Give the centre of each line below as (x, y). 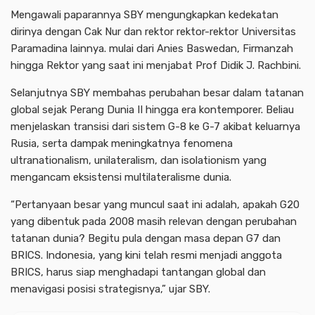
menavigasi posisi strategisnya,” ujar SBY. (110, 289)
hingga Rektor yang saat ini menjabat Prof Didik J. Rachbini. (156, 65)
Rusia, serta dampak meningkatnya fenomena (122, 143)
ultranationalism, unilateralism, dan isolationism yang (139, 160)
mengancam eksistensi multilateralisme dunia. (121, 177)
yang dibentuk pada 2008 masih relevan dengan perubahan (154, 221)
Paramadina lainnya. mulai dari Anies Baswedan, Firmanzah (152, 48)
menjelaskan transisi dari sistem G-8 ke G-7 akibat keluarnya (155, 126)
